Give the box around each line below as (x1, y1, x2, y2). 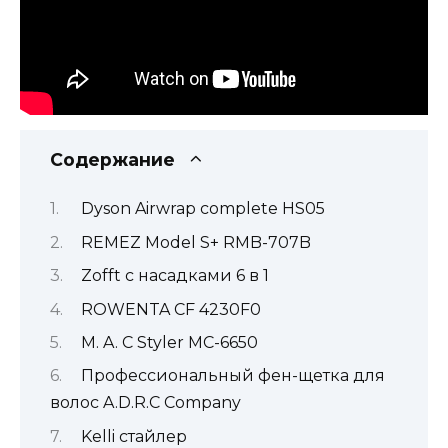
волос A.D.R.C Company (50, 393, 241, 413)
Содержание (50, 149, 175, 171)
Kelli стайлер (80, 426, 187, 446)
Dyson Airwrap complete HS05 (80, 199, 325, 219)
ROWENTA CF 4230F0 (80, 299, 261, 319)
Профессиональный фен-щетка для (80, 366, 385, 386)
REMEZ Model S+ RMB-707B (80, 232, 311, 252)
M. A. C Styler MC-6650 (80, 332, 258, 352)
